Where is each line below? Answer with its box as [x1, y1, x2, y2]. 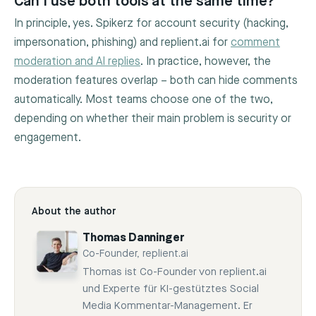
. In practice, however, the [140, 55, 271, 69]
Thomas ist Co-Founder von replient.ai [83, 266, 267, 279]
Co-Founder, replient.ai [83, 248, 188, 260]
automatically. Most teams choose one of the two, [14, 93, 273, 107]
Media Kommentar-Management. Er [83, 300, 253, 312]
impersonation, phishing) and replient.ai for [14, 36, 231, 50]
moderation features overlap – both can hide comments [14, 74, 298, 88]
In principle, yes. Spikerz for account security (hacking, [14, 17, 288, 31]
